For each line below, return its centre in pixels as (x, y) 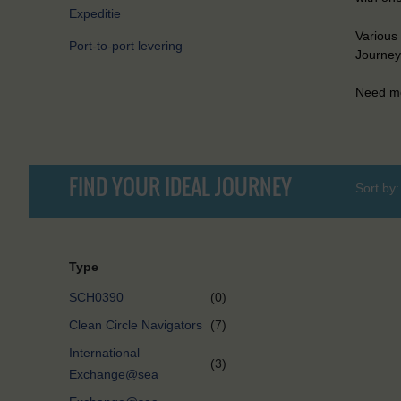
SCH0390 (96, 298)
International (104, 353)
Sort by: (377, 188)
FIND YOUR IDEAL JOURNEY (180, 186)
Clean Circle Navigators (136, 325)
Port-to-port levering (126, 46)
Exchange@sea (114, 375)
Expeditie (95, 14)
